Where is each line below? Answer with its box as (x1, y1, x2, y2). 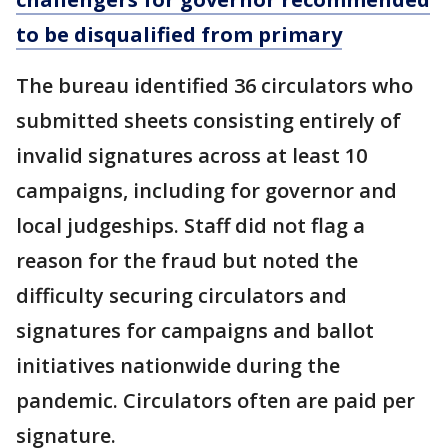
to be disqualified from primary (16, 21, 342, 48)
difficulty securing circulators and (16, 282, 347, 309)
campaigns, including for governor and (16, 177, 397, 204)
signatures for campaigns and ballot (16, 317, 374, 344)
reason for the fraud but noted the (16, 247, 358, 274)
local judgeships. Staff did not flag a (16, 212, 365, 239)
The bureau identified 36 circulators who (16, 72, 413, 99)
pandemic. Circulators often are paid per (16, 387, 415, 414)
